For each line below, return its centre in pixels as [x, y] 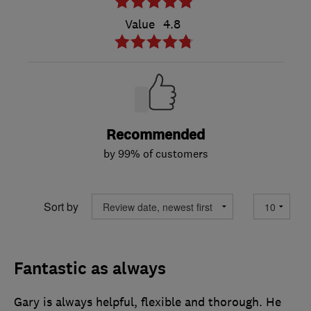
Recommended [155, 135]
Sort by [61, 206]
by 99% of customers [155, 154]
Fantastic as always [90, 269]
